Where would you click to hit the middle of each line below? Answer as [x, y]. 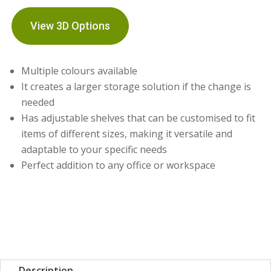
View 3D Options [70, 26]
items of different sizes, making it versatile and [127, 134]
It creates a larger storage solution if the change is [136, 87]
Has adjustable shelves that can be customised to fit [139, 118]
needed [38, 102]
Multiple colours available [80, 71]
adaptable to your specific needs [94, 149]
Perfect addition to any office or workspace [119, 165]
